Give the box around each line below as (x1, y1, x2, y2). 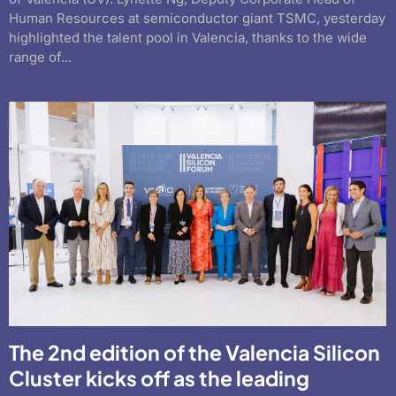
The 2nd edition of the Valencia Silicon (9, 339, 380, 365)
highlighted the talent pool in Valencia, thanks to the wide (9, 29, 367, 47)
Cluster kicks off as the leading (9, 364, 309, 391)
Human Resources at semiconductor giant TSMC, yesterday (9, 10, 385, 27)
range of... (9, 49, 72, 66)
